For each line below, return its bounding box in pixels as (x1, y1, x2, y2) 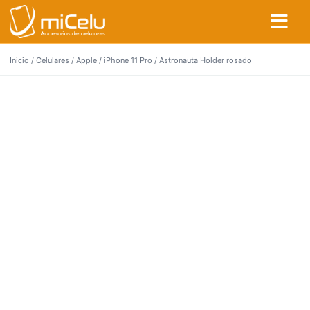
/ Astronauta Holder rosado (152, 55, 252, 65)
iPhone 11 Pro (104, 55, 152, 65)
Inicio (10, 55, 29, 65)
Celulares (36, 55, 69, 65)
